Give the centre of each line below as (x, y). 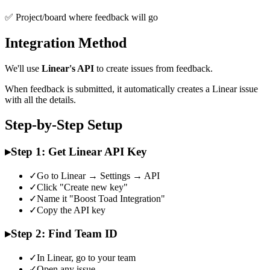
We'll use (23, 68)
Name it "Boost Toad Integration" (101, 199)
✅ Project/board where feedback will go (81, 17)
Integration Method (66, 42)
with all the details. (40, 99)
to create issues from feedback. (153, 68)
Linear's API (68, 68)
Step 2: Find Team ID (64, 233)
